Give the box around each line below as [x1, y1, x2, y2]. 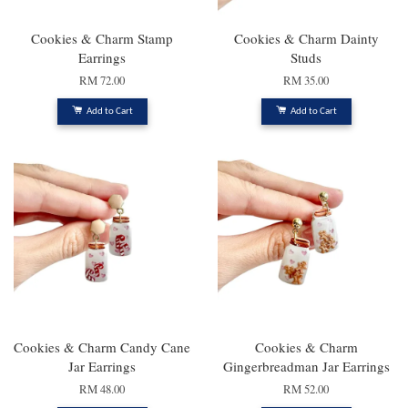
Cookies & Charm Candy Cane [14, 337, 190, 356]
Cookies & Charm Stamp [31, 28, 173, 47]
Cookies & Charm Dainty [233, 28, 379, 47]
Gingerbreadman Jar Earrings [222, 356, 390, 375]
